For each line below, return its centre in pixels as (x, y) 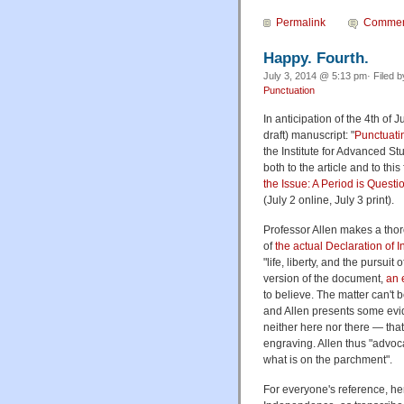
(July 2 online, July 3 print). (329, 201)
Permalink (301, 22)
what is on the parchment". (328, 360)
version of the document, (325, 279)
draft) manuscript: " (309, 136)
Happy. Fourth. (316, 58)
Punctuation (289, 91)
